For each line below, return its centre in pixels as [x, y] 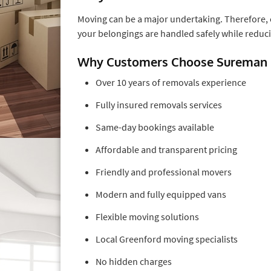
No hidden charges [134, 261]
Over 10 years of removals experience [171, 82]
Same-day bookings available [155, 127]
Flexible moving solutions [147, 216]
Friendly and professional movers [164, 171]
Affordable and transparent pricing [166, 149]
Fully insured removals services [159, 104]
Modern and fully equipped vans [161, 194]
